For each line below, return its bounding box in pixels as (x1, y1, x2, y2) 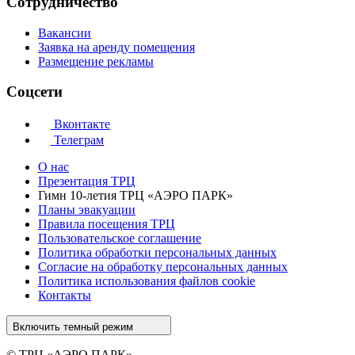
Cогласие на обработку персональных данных (38, 259, 288, 273)
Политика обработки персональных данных (38, 245, 277, 259)
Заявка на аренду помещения (38, 40, 195, 54)
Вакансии (38, 25, 91, 40)
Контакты (38, 288, 91, 302)
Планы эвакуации (38, 202, 136, 216)
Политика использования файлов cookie (38, 273, 255, 288)
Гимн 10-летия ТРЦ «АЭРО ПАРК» (38, 188, 233, 202)
